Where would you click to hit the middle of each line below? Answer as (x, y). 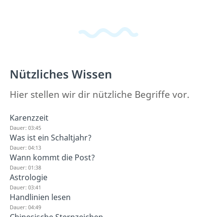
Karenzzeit (29, 118)
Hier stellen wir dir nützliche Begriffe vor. (100, 94)
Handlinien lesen (40, 197)
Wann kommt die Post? (52, 157)
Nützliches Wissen (61, 74)
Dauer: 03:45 (25, 128)
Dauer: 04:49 (25, 207)
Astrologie (29, 177)
